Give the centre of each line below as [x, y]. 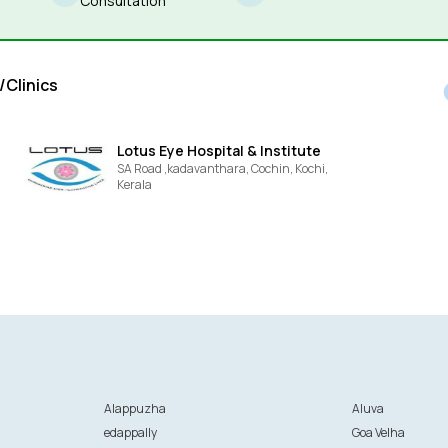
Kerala [134, 184]
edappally [130, 432]
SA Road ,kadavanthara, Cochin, [205, 168]
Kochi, [311, 168]
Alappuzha [134, 408]
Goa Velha [379, 432]
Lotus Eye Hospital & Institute [218, 150]
